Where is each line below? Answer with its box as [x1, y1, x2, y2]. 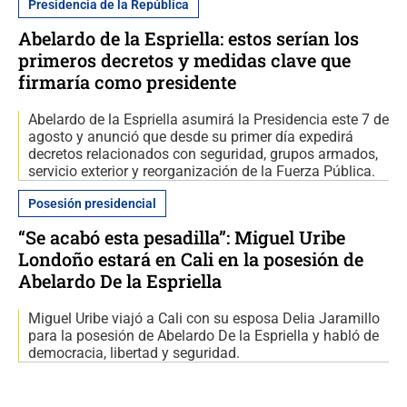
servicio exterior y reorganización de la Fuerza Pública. [28, 162, 375, 180]
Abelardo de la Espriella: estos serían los [18, 25, 359, 50]
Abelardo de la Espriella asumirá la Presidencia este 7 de [28, 110, 389, 128]
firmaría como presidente [18, 69, 236, 94]
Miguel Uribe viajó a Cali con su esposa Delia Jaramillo [28, 309, 380, 327]
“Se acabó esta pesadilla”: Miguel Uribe [18, 224, 345, 249]
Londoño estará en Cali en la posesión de [18, 246, 363, 271]
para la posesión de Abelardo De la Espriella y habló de [28, 326, 379, 344]
